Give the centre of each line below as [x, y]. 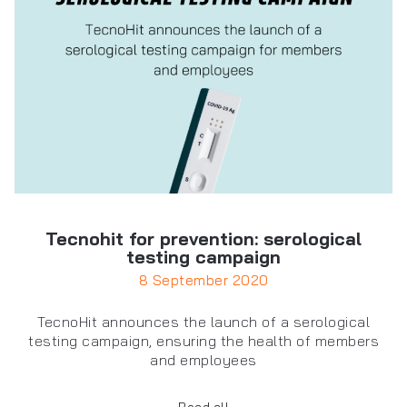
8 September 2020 [203, 281]
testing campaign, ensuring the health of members [203, 341]
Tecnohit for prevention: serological [203, 239]
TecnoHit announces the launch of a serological [203, 322]
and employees [203, 360]
